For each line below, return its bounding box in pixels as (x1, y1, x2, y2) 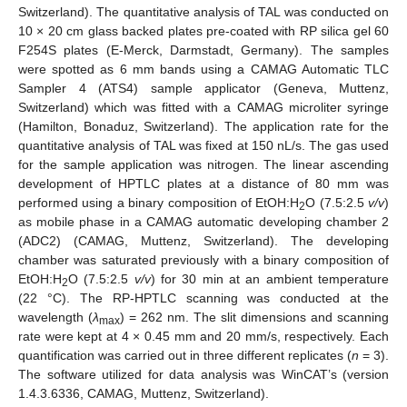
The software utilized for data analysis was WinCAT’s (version (18, 367, 389, 382)
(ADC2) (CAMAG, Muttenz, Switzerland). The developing (18, 233, 389, 249)
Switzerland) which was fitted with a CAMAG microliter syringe (18, 100, 389, 115)
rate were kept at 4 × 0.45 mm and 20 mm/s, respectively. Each (18, 329, 389, 344)
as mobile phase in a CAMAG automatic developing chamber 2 (18, 214, 389, 230)
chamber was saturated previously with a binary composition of (18, 253, 389, 268)
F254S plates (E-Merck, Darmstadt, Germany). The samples (18, 43, 389, 58)
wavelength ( (18, 310, 93, 325)
